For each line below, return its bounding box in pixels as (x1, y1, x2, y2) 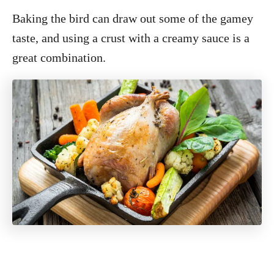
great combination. (12, 50, 106, 64)
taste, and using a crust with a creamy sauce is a (12, 31, 250, 45)
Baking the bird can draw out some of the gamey (12, 11, 253, 25)
